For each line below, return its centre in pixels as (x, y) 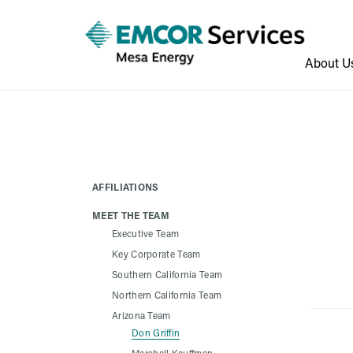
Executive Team (146, 233)
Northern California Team (167, 295)
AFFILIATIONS (126, 187)
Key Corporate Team (156, 254)
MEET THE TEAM (131, 215)
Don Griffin (156, 333)
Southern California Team (167, 274)
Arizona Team (141, 315)
